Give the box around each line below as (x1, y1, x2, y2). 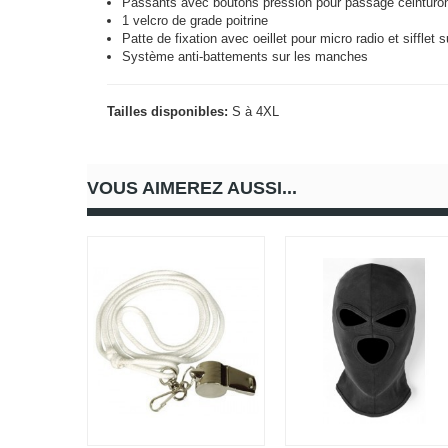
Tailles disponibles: (107, 104, 228, 119)
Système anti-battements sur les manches (122, 49, 368, 64)
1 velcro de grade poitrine (122, 13, 268, 28)
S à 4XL (228, 104, 279, 119)
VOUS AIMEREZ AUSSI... (87, 178, 297, 198)
